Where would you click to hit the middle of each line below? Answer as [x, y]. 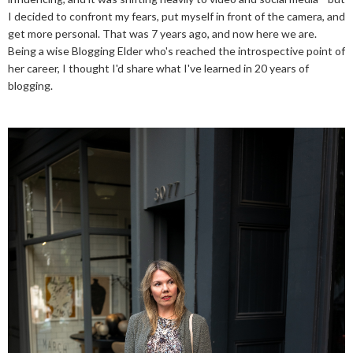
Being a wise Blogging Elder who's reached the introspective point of [176, 51]
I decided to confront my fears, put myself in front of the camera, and [176, 16]
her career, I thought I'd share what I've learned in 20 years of [158, 68]
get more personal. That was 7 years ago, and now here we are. [162, 33]
